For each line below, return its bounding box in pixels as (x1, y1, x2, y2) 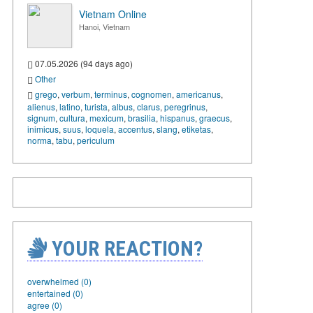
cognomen (131, 87, 172, 100)
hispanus (160, 111, 195, 124)
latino (59, 100, 80, 112)
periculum (77, 133, 115, 146)
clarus (137, 100, 160, 112)
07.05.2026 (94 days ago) (33, 57, 133, 69)
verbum (61, 87, 90, 100)
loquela (85, 122, 114, 135)
